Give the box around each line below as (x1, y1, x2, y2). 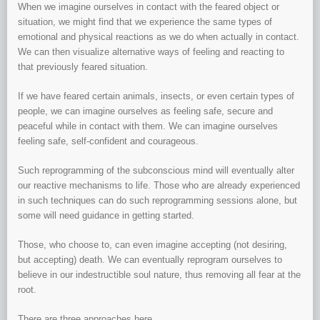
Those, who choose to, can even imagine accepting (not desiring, (18, 239, 287, 251)
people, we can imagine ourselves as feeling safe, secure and (18, 106, 273, 117)
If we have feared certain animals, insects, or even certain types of (18, 91, 294, 102)
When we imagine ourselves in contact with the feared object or (18, 1, 279, 13)
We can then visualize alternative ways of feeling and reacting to (18, 46, 284, 58)
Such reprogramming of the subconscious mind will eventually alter (18, 165, 294, 176)
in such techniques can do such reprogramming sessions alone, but (18, 195, 297, 206)
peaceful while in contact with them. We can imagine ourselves (18, 121, 278, 132)
